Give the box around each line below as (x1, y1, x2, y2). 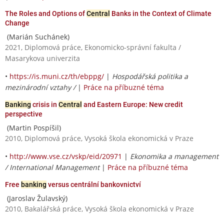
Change (5, 18, 29, 27)
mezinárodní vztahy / (5, 82, 77, 92)
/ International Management (5, 162, 99, 172)
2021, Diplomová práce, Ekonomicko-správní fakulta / (5, 42, 181, 52)
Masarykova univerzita (5, 53, 80, 63)
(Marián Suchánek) (5, 31, 69, 41)
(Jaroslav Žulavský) (5, 193, 67, 203)
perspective (5, 109, 42, 118)
